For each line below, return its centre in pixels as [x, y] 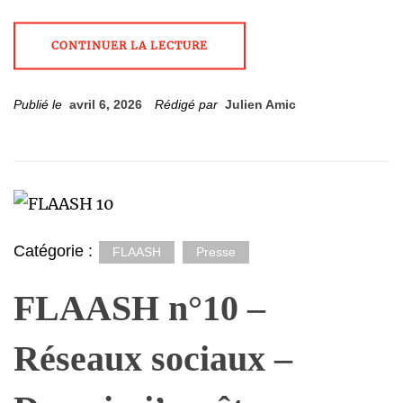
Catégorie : [55, 251]
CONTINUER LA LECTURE [130, 45]
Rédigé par [188, 104]
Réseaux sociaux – [153, 358]
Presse [216, 252]
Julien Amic [260, 104]
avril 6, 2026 [106, 104]
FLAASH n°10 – [139, 308]
